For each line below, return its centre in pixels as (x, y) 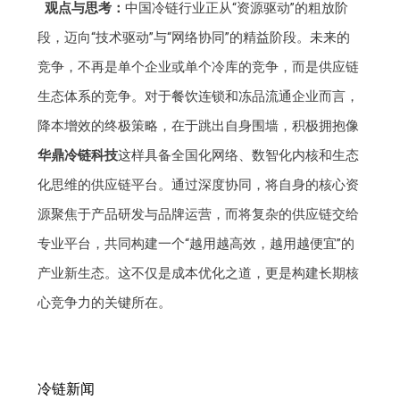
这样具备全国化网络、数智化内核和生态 (239, 156)
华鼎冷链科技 (78, 156)
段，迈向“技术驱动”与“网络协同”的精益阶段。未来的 (194, 38)
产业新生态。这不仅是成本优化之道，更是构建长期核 (199, 274)
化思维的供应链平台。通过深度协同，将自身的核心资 (199, 185)
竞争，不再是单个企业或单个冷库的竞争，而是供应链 (199, 67)
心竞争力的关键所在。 (105, 303)
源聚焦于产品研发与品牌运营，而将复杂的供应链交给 (199, 215)
